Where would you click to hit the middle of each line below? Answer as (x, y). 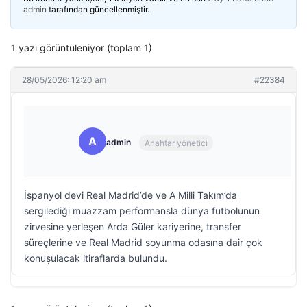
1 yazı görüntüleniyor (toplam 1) (82, 48)
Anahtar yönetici (176, 143)
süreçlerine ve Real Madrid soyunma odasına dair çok (143, 242)
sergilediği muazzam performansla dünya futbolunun (142, 211)
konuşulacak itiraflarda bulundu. (96, 258)
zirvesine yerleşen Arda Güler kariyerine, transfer (133, 226)
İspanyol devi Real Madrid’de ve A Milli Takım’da (131, 195)
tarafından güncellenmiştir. (98, 9)
